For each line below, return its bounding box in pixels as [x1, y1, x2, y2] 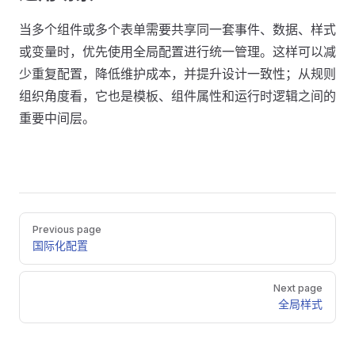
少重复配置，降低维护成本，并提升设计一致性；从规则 [19, 65, 336, 82]
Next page [273, 281, 323, 294]
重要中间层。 [19, 109, 95, 126]
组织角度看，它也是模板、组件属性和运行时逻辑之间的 [19, 87, 336, 104]
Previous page [32, 223, 101, 235]
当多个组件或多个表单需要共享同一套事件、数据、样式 [19, 21, 336, 37]
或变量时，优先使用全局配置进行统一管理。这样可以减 [19, 43, 336, 59]
